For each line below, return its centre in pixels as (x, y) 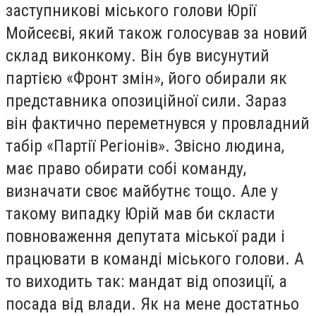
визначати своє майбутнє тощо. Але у (142, 191)
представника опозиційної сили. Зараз (146, 101)
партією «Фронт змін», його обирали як (146, 78)
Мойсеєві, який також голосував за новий (157, 33)
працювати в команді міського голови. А (155, 259)
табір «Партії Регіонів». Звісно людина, (145, 146)
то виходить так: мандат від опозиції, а (146, 281)
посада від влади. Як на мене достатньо (152, 304)
